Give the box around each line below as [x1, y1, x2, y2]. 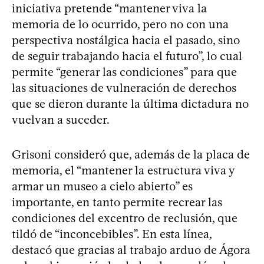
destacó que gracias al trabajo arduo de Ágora [12, 243, 250, 258]
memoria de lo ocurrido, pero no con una [12, 17, 229, 32]
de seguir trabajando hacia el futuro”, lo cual [12, 49, 242, 64]
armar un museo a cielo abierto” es [12, 179, 193, 194]
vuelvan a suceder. [12, 113, 110, 127]
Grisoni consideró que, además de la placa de [12, 147, 250, 162]
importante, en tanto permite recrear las [12, 195, 222, 210]
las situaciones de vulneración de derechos [12, 81, 236, 95]
